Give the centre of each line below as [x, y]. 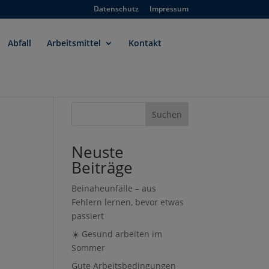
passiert [88, 216]
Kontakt [145, 43]
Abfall [20, 43]
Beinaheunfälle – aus [114, 188]
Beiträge [102, 168]
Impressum [169, 9]
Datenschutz [116, 9]
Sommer [89, 248]
